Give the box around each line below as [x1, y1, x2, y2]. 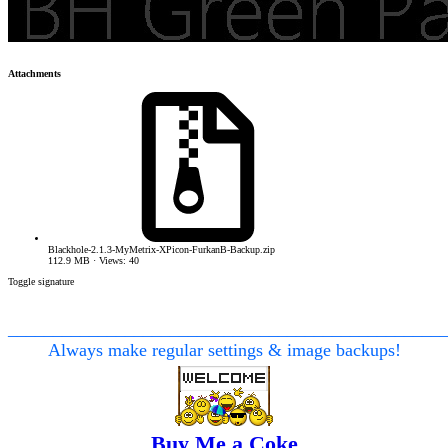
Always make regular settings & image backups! [47, 340, 401, 361]
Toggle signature [8, 276, 74, 288]
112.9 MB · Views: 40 [48, 255, 139, 267]
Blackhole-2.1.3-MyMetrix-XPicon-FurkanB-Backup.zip [48, 244, 275, 256]
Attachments [8, 68, 61, 80]
